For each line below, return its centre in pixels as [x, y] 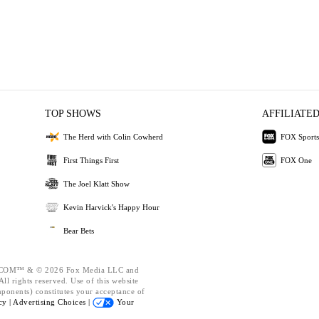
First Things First [91, 160]
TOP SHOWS [73, 114]
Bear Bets [79, 230]
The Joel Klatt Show [97, 183]
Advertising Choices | [53, 302]
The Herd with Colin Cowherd [114, 136]
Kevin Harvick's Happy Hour [112, 207]
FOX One [296, 160]
